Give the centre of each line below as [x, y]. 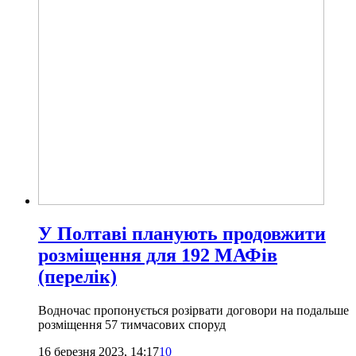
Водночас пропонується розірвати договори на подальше [193, 311]
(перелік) [77, 277]
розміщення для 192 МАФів [158, 255]
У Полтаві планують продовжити [182, 234]
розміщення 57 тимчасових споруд [132, 325]
